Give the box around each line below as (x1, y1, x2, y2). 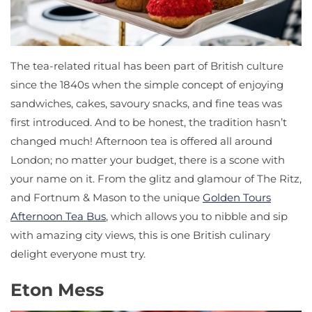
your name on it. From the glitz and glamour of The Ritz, (10, 172, 302, 186)
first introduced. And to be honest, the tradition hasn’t (10, 116, 287, 130)
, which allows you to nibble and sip (106, 210, 288, 224)
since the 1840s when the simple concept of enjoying (10, 78, 283, 92)
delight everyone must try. (10, 247, 154, 261)
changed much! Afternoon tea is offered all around (10, 134, 272, 148)
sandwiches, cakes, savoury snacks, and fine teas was (10, 97, 282, 111)
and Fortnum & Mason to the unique (10, 191, 203, 205)
